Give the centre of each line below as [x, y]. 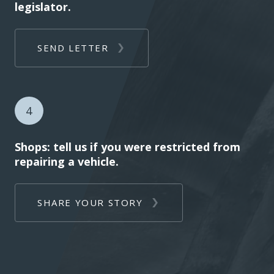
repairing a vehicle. [67, 161]
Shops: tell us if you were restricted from [128, 146]
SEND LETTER [73, 47]
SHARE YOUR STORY [90, 202]
